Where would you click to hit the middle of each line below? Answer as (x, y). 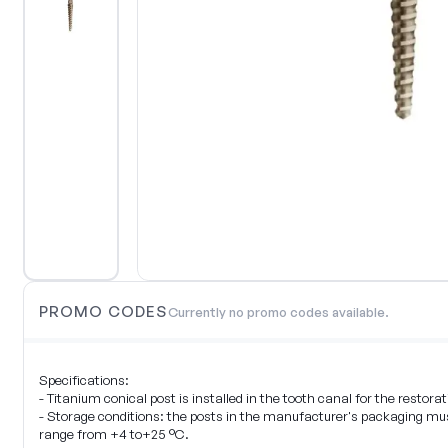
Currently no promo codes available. (278, 311)
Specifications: (83, 379)
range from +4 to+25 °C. (115, 433)
